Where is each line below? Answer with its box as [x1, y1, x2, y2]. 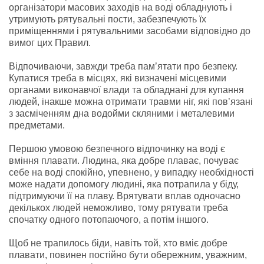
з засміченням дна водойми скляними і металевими [9, 108, 235, 118]
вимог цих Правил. [9, 37, 91, 48]
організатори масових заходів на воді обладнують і [9, 2, 232, 12]
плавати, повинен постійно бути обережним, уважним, [9, 249, 247, 260]
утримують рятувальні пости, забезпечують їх [9, 14, 206, 24]
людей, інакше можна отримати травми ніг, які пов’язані [9, 96, 253, 107]
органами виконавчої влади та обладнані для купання [9, 84, 244, 95]
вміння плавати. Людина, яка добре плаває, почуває [9, 155, 239, 166]
